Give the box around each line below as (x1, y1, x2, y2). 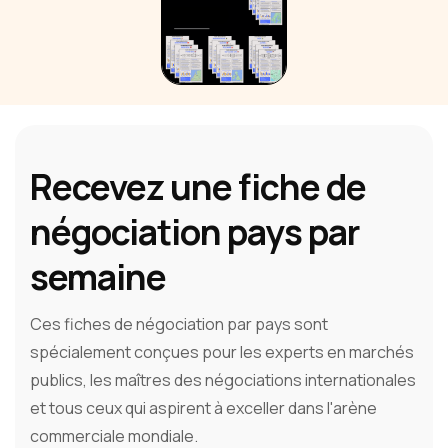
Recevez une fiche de (30, 163, 366, 212)
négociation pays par (30, 208, 359, 257)
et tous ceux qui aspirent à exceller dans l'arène (30, 397, 377, 420)
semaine (30, 253, 166, 302)
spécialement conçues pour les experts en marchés (30, 341, 414, 364)
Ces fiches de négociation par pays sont (30, 313, 328, 336)
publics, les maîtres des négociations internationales (30, 369, 416, 392)
